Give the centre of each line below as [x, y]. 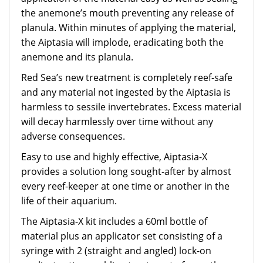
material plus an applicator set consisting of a [122, 236]
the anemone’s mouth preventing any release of [127, 13]
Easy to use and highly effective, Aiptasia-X [114, 157]
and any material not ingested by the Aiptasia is [126, 92]
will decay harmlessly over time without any [117, 122]
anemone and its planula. [77, 57]
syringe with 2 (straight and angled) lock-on [116, 251]
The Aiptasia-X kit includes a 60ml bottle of [114, 221]
